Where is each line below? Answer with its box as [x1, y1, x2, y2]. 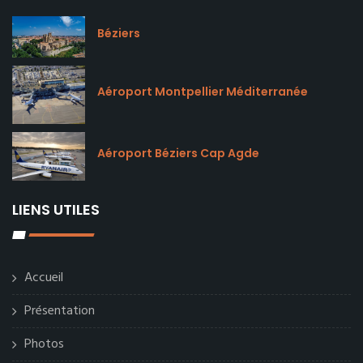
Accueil [24, 267, 63, 288]
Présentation [24, 300, 95, 322]
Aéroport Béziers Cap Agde [97, 144, 259, 161]
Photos [24, 333, 64, 355]
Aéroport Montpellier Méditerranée [97, 83, 308, 100]
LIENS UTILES [12, 199, 100, 220]
